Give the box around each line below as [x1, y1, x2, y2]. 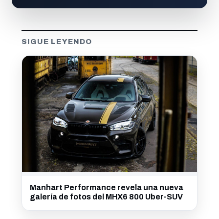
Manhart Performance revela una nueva [30, 183, 183, 192]
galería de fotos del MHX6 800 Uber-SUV [30, 193, 183, 201]
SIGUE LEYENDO [22, 37, 92, 45]
